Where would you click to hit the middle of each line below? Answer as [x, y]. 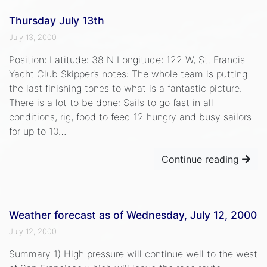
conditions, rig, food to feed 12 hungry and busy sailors [130, 117]
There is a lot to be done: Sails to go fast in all [111, 102]
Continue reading [202, 159]
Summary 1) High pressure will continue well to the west [133, 254]
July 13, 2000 [33, 37]
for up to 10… [38, 131]
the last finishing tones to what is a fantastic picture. [125, 88]
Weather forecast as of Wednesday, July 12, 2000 [133, 215]
